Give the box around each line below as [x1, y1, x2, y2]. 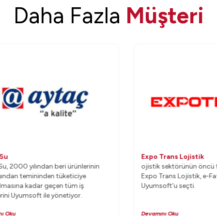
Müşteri [125, 2, 204, 29]
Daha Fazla [13, 2, 126, 29]
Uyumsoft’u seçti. [124, 182, 178, 190]
